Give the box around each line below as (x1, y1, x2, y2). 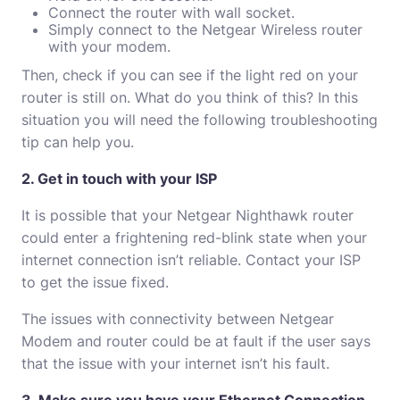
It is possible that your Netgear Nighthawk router (21, 206, 354, 224)
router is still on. (21, 88, 130, 106)
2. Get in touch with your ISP (21, 170, 217, 187)
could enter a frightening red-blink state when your (21, 229, 367, 246)
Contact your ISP (246, 251, 361, 269)
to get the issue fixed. (21, 273, 169, 291)
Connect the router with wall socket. (48, 4, 295, 21)
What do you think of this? (135, 88, 313, 106)
